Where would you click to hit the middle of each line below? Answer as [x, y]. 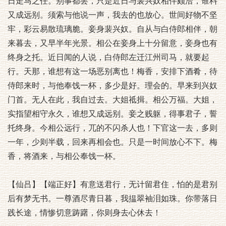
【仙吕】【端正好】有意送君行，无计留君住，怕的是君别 [112, 184]
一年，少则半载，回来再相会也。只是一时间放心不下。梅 [112, 142]
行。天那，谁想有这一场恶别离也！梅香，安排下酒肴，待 [112, 71]
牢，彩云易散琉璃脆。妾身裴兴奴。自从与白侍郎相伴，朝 [112, 29]
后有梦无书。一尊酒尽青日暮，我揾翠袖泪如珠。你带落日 [112, 199]
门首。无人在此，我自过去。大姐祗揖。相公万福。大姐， [112, 100]
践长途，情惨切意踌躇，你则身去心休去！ [84, 213]
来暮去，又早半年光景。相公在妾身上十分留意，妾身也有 [112, 43]
